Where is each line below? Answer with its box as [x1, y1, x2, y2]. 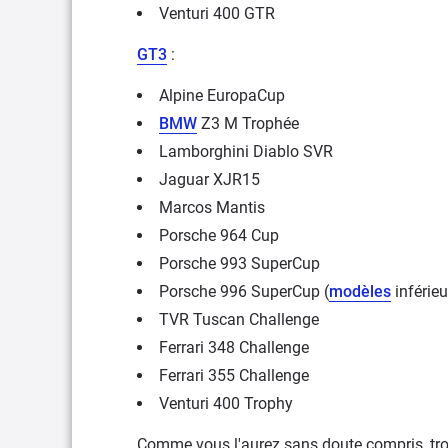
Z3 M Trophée [197, 113, 299, 133]
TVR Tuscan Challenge [159, 309, 319, 329]
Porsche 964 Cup [159, 225, 279, 245]
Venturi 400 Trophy [159, 393, 293, 413]
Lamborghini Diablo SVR [159, 141, 333, 161]
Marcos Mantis [159, 197, 265, 217]
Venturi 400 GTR [159, 3, 275, 23]
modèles [329, 281, 391, 301]
